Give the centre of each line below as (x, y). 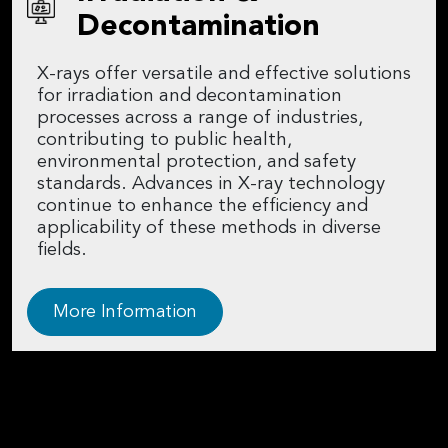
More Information (125, 312)
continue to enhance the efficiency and (202, 207)
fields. (62, 251)
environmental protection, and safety (196, 163)
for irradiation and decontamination (189, 97)
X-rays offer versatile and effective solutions (224, 75)
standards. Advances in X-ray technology (211, 185)
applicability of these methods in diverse (209, 229)
